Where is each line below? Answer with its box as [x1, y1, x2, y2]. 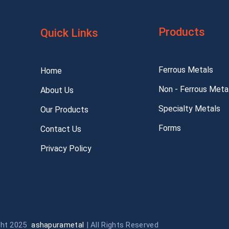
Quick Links [40, 26, 99, 39]
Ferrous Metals [158, 64, 214, 75]
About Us [40, 85, 74, 95]
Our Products [40, 104, 89, 114]
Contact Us [40, 124, 82, 134]
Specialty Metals [158, 103, 221, 113]
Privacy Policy [40, 143, 92, 153]
